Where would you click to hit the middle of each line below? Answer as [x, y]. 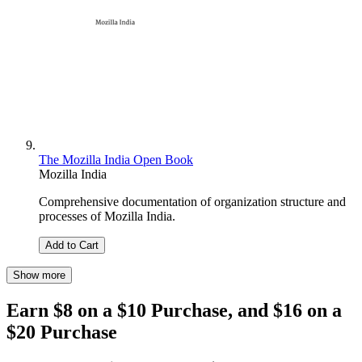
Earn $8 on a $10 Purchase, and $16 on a [174, 311]
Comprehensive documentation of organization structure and [192, 202]
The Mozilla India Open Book [116, 160]
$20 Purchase [62, 333]
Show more [39, 276]
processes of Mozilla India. [107, 217]
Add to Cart [72, 246]
